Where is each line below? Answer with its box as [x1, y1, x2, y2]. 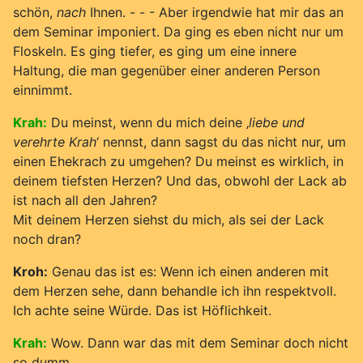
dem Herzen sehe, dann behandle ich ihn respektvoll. [13, 282, 336, 299]
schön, [13, 3, 57, 20]
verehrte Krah [13, 133, 96, 150]
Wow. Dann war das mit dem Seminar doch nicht [51, 334, 348, 351]
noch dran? [13, 230, 81, 247]
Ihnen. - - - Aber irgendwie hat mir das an [86, 3, 344, 20]
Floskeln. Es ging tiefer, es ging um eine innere [13, 42, 297, 59]
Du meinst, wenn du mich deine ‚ [51, 113, 249, 130]
